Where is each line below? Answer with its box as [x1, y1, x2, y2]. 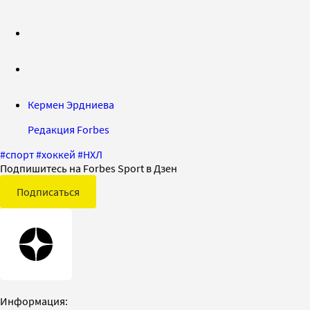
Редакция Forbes [28, 122, 109, 136]
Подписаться [17, 184, 80, 199]
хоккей [42, 147, 75, 161]
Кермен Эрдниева [28, 97, 114, 111]
